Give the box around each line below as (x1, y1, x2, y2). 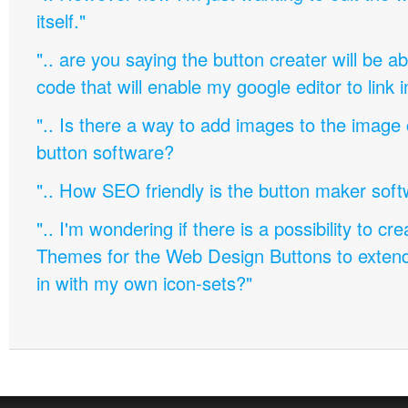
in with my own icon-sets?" (36, 270, 252, 296)
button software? (36, 138, 174, 165)
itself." (36, 7, 86, 34)
